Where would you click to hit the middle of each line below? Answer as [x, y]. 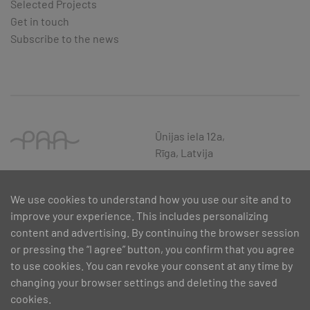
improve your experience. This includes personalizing [139, 216]
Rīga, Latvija [184, 152]
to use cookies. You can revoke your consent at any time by [152, 265]
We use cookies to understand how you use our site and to [151, 199]
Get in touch [40, 21]
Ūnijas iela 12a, [190, 136]
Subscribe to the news [65, 38]
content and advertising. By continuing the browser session [155, 232]
